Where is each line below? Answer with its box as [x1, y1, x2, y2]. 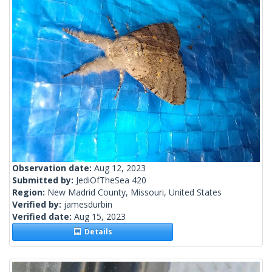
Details [80, 226, 112, 237]
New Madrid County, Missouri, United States [47, 186, 222, 199]
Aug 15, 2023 [74, 211, 126, 223]
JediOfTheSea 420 [76, 174, 146, 186]
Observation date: [12, 162, 94, 174]
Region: [12, 186, 47, 199]
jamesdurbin [64, 199, 112, 211]
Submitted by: [12, 174, 76, 186]
